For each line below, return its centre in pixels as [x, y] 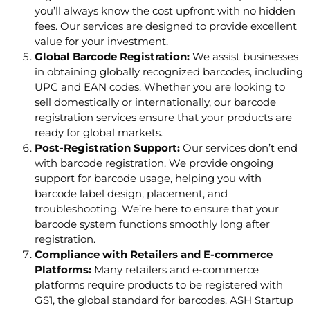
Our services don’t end [239, 148]
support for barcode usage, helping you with [148, 179]
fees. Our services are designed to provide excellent [166, 26]
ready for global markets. [99, 133]
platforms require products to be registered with [159, 285]
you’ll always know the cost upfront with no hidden [165, 11]
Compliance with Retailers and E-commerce [154, 255]
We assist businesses [244, 57]
